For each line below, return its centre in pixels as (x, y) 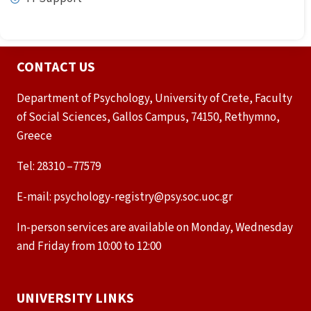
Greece (34, 136)
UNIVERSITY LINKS (75, 299)
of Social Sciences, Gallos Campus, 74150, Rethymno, (148, 118)
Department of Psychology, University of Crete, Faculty (154, 99)
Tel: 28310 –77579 (59, 167)
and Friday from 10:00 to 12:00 (89, 247)
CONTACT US (56, 68)
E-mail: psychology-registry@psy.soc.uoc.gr (125, 197)
